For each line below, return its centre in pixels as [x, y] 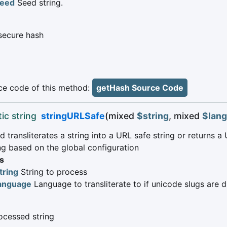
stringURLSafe [73, 116]
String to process [53, 172]
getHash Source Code [140, 88]
